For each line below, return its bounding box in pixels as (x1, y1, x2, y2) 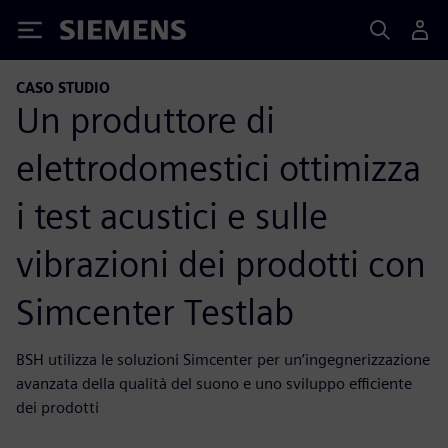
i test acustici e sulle (16, 193, 328, 238)
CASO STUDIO (16, 79, 110, 96)
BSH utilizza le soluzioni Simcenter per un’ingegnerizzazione (16, 349, 430, 369)
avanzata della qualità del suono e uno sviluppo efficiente (16, 373, 412, 393)
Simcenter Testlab (16, 289, 294, 334)
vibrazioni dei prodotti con (16, 241, 426, 286)
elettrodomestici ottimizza (16, 145, 421, 190)
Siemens (60, 23, 126, 44)
